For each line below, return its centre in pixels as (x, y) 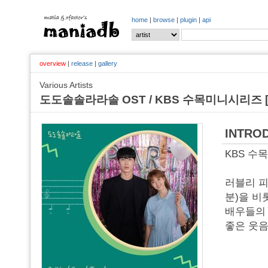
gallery (108, 63)
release (82, 63)
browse (164, 20)
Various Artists (66, 85)
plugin (188, 20)
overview (53, 63)
